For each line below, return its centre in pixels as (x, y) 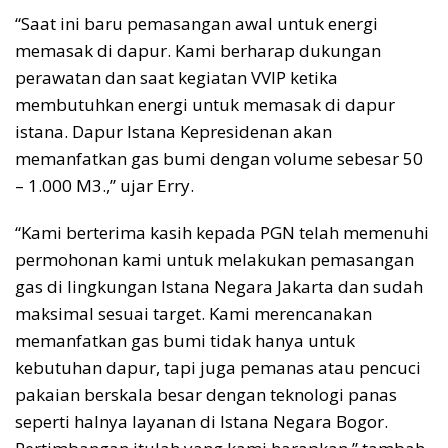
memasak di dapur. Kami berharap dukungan (198, 51)
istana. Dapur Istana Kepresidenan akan (173, 132)
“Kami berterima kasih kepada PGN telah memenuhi (222, 233)
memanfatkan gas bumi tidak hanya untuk (185, 341)
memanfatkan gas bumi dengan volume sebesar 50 (219, 159)
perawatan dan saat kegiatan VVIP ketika (176, 78)
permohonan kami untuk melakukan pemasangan (214, 260)
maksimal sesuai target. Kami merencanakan (193, 314)
